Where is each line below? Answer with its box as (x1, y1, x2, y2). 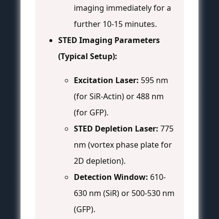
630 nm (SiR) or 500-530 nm (74, 188, 175, 199)
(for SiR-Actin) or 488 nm (74, 91, 164, 102)
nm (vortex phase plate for (74, 139, 172, 151)
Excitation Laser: (74, 75, 139, 86)
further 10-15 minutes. (74, 19, 157, 30)
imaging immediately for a (74, 2, 171, 14)
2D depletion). (74, 155, 126, 167)
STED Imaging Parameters (58, 35, 160, 46)
